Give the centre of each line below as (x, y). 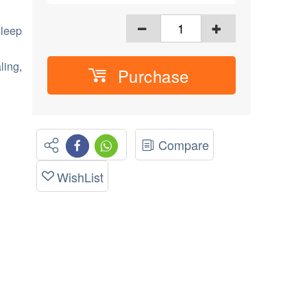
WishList (81, 176)
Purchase (153, 75)
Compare (184, 144)
